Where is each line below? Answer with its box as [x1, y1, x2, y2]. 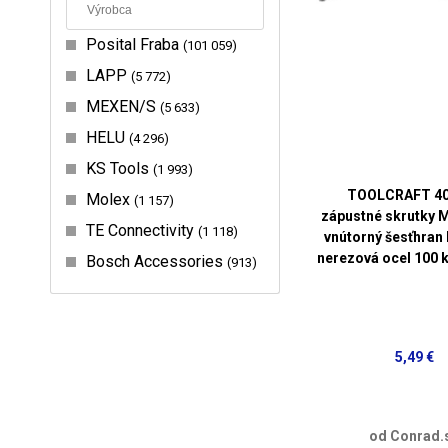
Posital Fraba [86, 34, 183, 54]
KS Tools [86, 158, 153, 178]
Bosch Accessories [86, 251, 227, 271]
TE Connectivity [86, 220, 198, 240]
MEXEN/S [86, 96, 160, 116]
